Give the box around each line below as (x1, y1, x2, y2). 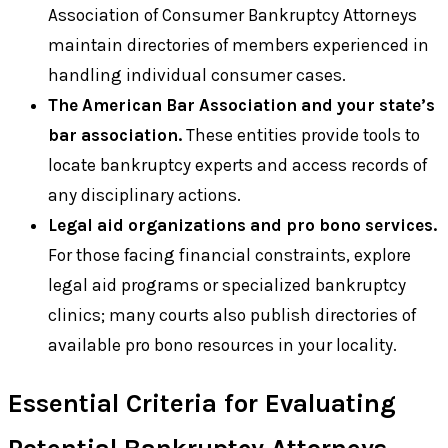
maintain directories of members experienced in (48, 34, 429, 55)
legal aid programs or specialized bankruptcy (48, 274, 406, 295)
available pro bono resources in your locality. (48, 334, 397, 355)
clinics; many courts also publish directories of (48, 304, 416, 325)
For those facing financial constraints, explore (48, 244, 411, 265)
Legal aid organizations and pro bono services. (48, 214, 437, 235)
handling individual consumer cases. (48, 64, 346, 85)
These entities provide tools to (182, 124, 420, 145)
